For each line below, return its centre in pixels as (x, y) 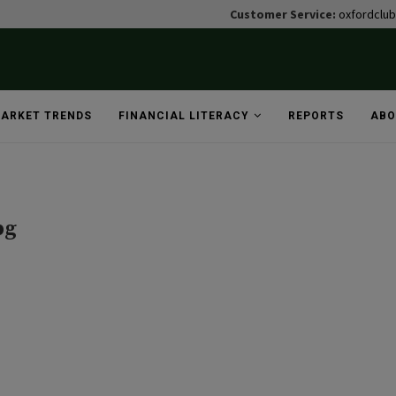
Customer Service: (284, 14)
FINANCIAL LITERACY (183, 116)
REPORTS (316, 116)
